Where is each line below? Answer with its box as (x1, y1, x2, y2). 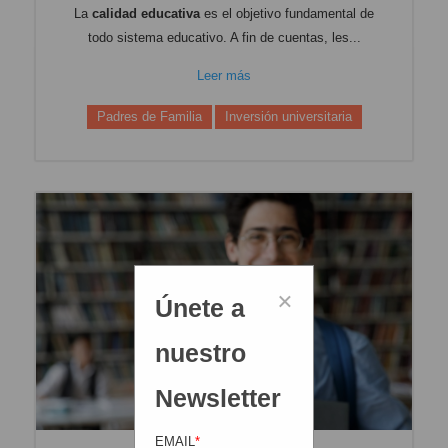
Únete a (155, 294, 246, 323)
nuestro (155, 339, 247, 368)
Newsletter (155, 384, 282, 413)
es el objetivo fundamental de (200, 5, 374, 21)
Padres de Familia (96, 108, 202, 124)
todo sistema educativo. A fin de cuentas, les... (87, 29, 361, 45)
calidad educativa (92, 5, 200, 21)
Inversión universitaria (224, 108, 352, 124)
